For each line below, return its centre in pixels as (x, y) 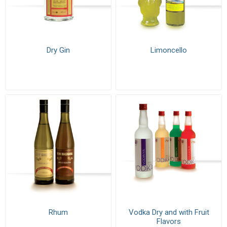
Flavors (169, 221)
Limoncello (169, 50)
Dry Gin (58, 50)
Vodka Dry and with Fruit (169, 212)
